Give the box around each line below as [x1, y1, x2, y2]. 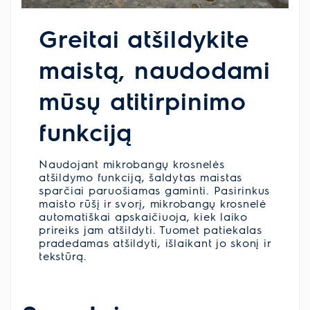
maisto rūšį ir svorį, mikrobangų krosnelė [39, 196, 266, 211]
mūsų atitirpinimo [39, 84, 246, 116]
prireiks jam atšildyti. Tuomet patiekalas [39, 222, 262, 237]
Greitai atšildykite [39, 22, 250, 54]
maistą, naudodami [39, 53, 270, 85]
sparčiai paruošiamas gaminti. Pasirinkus [39, 183, 270, 198]
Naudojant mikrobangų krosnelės [39, 156, 225, 172]
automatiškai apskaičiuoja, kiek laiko [39, 209, 248, 224]
